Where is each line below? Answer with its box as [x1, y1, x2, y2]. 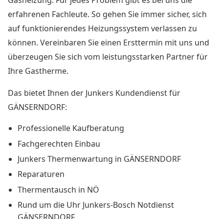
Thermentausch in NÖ [18, 184, 99, 195]
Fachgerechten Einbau [18, 138, 100, 149]
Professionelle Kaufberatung [18, 123, 124, 134]
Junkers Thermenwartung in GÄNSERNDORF [18, 153, 181, 164]
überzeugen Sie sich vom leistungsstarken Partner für [8, 51, 208, 63]
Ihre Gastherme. [8, 66, 68, 77]
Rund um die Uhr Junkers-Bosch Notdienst [18, 199, 174, 211]
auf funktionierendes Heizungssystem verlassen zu [8, 23, 197, 34]
